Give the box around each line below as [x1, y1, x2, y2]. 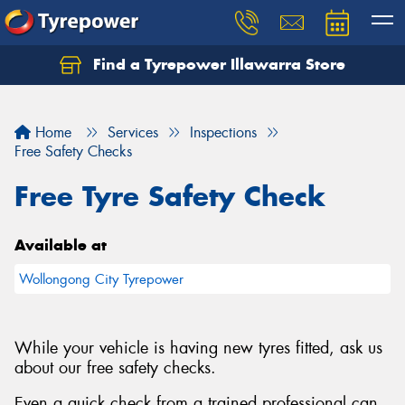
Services [108, 123, 158, 142]
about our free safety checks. [14, 356, 216, 379]
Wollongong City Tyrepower [19, 270, 184, 288]
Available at [14, 235, 107, 255]
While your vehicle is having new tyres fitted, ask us [14, 336, 382, 359]
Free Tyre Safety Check [14, 179, 325, 213]
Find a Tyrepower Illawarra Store [89, 54, 345, 74]
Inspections [190, 123, 257, 142]
